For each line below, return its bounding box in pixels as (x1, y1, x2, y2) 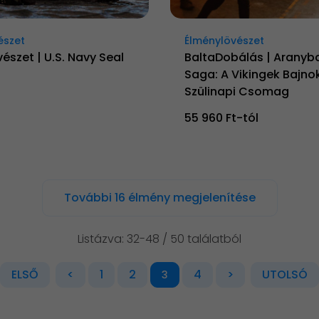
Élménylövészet (184, 33, 264, 48)
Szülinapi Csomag (184, 83, 289, 100)
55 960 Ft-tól (184, 110, 258, 127)
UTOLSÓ (262, 266, 308, 283)
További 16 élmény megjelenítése (63, 189, 256, 206)
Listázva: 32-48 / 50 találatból (78, 231, 241, 248)
